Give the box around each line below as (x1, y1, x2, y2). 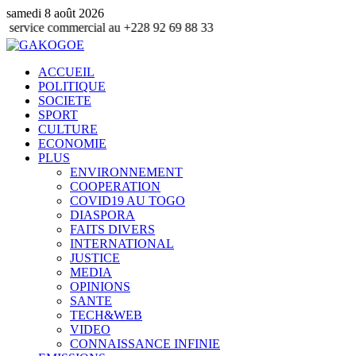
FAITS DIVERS (70, 222, 155, 236)
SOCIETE (38, 94, 91, 107)
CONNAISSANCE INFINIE (70, 337, 220, 350)
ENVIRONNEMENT (70, 165, 183, 179)
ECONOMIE (38, 137, 106, 150)
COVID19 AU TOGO (70, 194, 185, 207)
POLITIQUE (38, 79, 106, 93)
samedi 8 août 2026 (6, 6, 104, 20)
